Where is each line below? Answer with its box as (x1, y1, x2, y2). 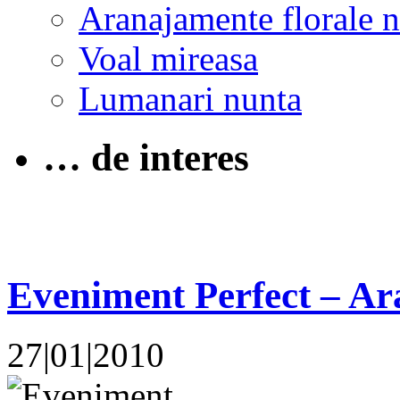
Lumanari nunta (79, 79, 302, 118)
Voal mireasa (79, 38, 258, 78)
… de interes (43, 137, 249, 179)
